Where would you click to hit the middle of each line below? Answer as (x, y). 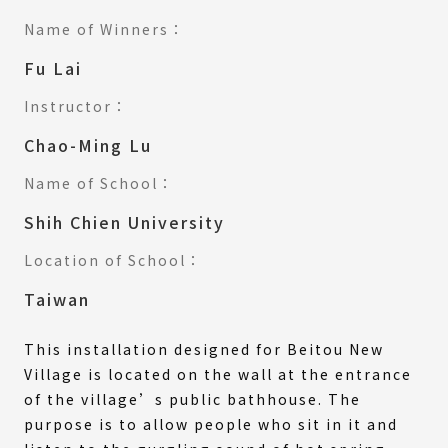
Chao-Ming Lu (88, 144)
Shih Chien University (124, 221)
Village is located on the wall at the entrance (218, 373)
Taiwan (57, 298)
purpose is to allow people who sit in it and (211, 423)
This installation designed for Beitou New (204, 348)
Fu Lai (53, 67)
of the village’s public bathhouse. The (192, 398)
